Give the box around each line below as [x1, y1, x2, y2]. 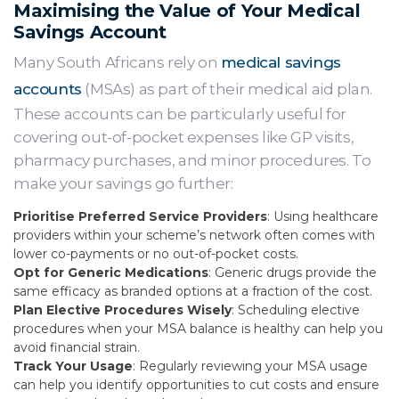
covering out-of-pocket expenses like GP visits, [13, 128, 354, 146]
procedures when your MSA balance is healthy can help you [13, 321, 383, 337]
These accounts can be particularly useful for [13, 105, 347, 123]
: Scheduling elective [232, 302, 360, 318]
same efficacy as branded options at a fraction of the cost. [13, 283, 372, 299]
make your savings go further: [13, 175, 233, 192]
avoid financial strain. [13, 339, 140, 355]
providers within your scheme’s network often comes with [13, 227, 375, 243]
